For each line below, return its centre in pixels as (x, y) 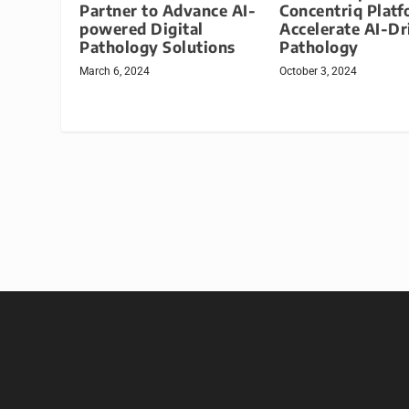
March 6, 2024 (115, 72)
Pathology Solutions (157, 47)
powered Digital (142, 29)
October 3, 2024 (318, 72)
